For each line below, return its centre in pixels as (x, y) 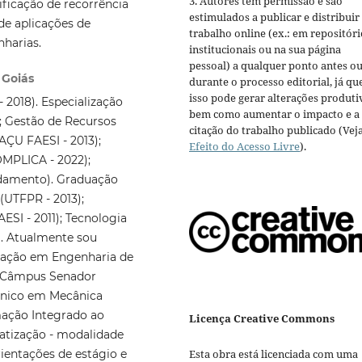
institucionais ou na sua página (265, 50)
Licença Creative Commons (262, 318)
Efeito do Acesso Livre (244, 147)
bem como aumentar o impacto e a (274, 114)
